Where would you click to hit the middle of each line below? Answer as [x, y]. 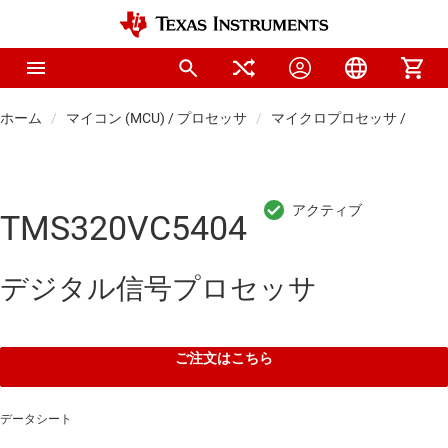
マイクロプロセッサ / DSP [353, 118]
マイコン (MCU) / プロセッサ [156, 118]
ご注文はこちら [224, 358]
